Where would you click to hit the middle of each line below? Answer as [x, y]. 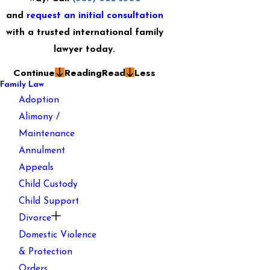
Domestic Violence [58, 235]
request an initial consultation [95, 16]
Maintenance [47, 133]
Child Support [49, 201]
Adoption [39, 100]
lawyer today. [84, 50]
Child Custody [49, 184]
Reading [83, 72]
